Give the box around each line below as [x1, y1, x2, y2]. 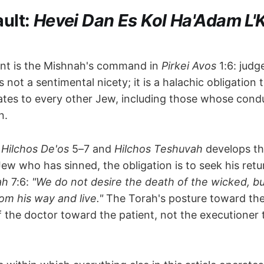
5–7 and [69, 143, 114, 156]
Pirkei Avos [161, 60, 216, 72]
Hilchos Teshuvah [114, 143, 203, 156]
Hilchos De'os [1, 143, 69, 156]
